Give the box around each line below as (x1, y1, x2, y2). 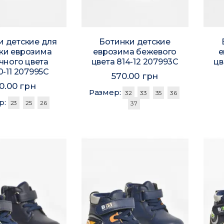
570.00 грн (111, 71, 158, 81)
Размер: (88, 87, 123, 97)
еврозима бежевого (93, 47, 177, 57)
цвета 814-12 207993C (91, 57, 178, 67)
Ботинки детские (99, 37, 170, 47)
